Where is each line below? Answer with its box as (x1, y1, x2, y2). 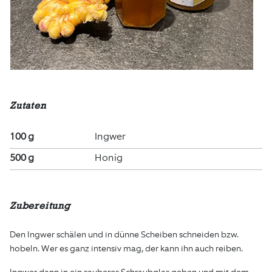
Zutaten (10, 100, 46, 111)
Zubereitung (10, 200, 70, 211)
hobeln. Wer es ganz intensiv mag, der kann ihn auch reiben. (10, 242, 243, 254)
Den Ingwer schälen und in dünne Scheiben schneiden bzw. (10, 228, 239, 240)
